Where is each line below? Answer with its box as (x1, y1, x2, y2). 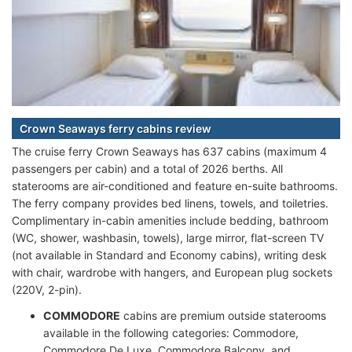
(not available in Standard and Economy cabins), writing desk (12, 247, 327, 262)
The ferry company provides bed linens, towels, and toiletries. (12, 196, 328, 210)
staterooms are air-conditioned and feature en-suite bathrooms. (12, 178, 338, 192)
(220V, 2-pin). (12, 282, 82, 296)
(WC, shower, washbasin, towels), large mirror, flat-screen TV (12, 230, 324, 244)
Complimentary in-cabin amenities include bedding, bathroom (12, 213, 328, 227)
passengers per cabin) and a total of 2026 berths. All (12, 161, 283, 175)
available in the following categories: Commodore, (43, 325, 299, 339)
